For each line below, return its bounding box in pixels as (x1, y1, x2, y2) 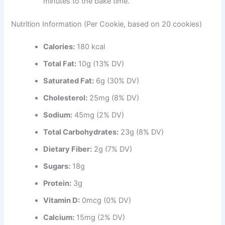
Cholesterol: (43, 93, 88, 103)
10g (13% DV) (76, 59, 125, 69)
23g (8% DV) (119, 128, 164, 137)
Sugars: (43, 162, 71, 171)
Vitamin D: (43, 196, 80, 205)
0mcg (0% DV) (80, 196, 132, 205)
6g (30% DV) (94, 76, 140, 86)
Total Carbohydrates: (43, 128, 119, 137)
